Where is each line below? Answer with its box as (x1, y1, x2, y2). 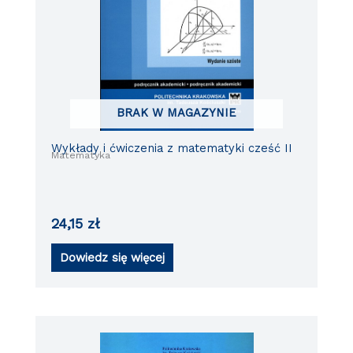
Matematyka (51, 148, 111, 161)
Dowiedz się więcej (60, 250, 165, 265)
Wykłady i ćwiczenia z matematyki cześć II (51, 140, 293, 155)
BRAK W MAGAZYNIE (117, 105, 236, 120)
